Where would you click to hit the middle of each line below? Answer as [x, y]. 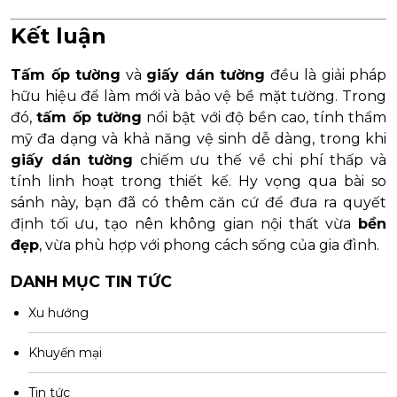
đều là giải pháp [326, 74]
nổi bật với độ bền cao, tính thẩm [264, 117]
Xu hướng [58, 312]
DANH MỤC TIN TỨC [91, 281]
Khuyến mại [65, 352]
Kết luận [58, 35]
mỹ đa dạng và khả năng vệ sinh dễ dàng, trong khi [198, 138]
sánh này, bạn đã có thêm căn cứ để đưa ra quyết [198, 202]
